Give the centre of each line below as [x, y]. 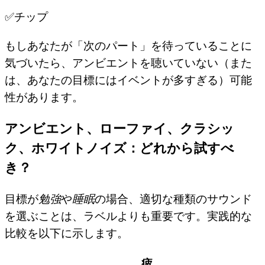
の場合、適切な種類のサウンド [173, 199]
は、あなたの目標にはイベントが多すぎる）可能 [128, 80]
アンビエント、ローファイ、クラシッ [119, 128]
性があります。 [44, 97]
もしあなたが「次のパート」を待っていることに [128, 46]
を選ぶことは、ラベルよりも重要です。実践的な [128, 216]
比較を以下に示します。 [67, 234]
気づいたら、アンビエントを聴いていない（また [128, 63]
